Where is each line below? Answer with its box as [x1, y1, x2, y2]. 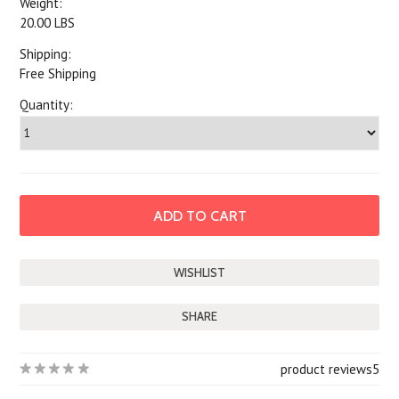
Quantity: [20, 96, 74, 113]
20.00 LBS [20, 14, 76, 31]
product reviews [280, 361, 372, 378]
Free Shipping [20, 65, 97, 82]
